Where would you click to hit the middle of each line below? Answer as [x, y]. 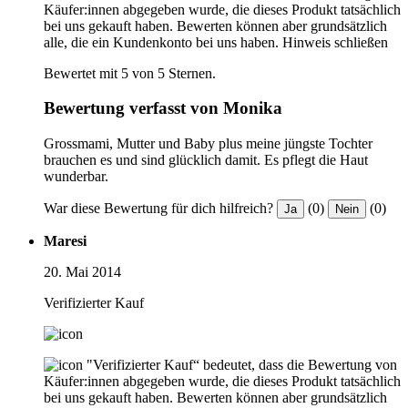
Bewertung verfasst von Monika [163, 108]
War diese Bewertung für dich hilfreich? [158, 208]
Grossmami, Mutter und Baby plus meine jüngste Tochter [208, 143]
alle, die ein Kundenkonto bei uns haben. [161, 42]
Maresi [65, 240]
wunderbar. [76, 176]
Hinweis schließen [335, 42]
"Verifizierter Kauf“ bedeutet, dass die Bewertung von [242, 364]
